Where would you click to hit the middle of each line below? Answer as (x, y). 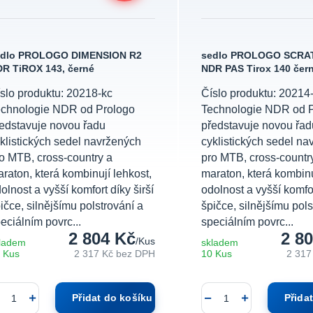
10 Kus (216, 254)
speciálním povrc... (247, 222)
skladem (219, 243)
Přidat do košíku (112, 298)
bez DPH (135, 254)
